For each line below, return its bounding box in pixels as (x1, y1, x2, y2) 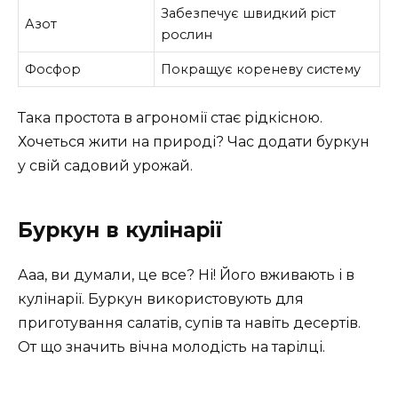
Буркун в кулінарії (18, 218, 223, 243)
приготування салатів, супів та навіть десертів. (18, 314, 361, 332)
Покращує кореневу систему (161, 60, 362, 77)
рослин (161, 26, 213, 43)
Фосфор (25, 60, 82, 77)
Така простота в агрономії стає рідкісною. (18, 109, 322, 127)
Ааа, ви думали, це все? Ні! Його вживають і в (18, 267, 354, 284)
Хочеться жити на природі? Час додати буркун (18, 133, 370, 151)
